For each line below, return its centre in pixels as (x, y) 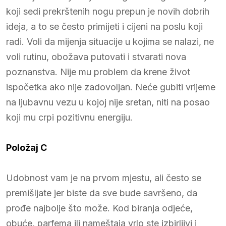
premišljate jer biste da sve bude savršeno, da (102, 193)
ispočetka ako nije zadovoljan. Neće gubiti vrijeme (111, 87)
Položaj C (26, 147)
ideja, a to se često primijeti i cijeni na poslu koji (104, 26)
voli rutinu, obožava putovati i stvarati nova (96, 56)
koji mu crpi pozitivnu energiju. (69, 117)
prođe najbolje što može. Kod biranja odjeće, (99, 208)
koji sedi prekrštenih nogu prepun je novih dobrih (108, 11)
